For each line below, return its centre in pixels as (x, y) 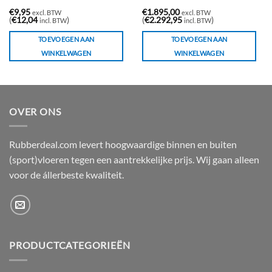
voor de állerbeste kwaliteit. (66, 175)
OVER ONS (35, 111)
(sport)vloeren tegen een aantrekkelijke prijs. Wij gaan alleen (134, 160)
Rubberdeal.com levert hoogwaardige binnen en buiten (123, 144)
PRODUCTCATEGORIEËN (70, 245)
